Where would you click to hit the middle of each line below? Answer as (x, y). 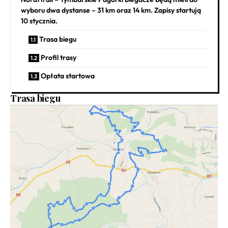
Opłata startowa (68, 76)
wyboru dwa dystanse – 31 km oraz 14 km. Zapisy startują (111, 10)
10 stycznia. (39, 21)
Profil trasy (59, 57)
